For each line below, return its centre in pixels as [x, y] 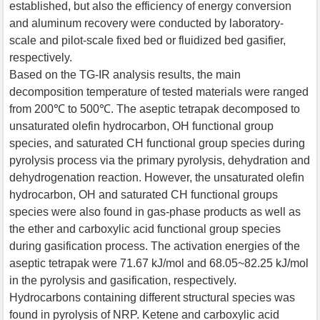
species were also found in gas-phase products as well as [155, 211]
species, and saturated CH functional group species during [157, 143]
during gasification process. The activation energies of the [155, 246]
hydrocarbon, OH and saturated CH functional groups [144, 194]
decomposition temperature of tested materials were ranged [159, 91]
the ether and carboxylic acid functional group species [145, 229]
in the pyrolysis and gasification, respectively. [123, 280]
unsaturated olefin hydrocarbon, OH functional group [141, 126]
